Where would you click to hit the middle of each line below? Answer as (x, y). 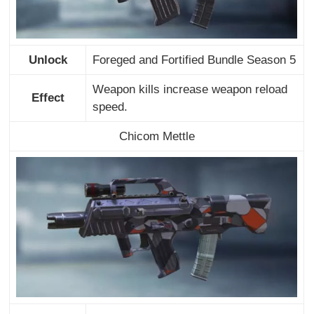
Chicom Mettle (157, 136)
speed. (110, 107)
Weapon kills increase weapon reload (190, 89)
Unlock (48, 60)
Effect (48, 97)
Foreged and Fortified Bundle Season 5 (194, 60)
